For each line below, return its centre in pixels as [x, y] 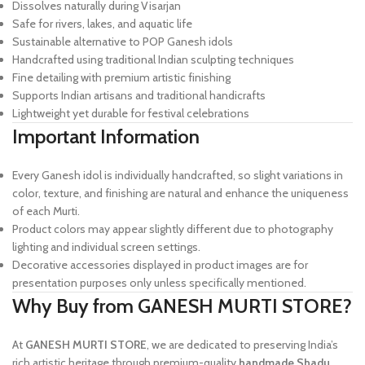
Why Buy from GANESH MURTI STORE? [182, 306]
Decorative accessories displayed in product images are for [160, 265]
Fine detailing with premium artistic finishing [121, 78]
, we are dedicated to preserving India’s [242, 345]
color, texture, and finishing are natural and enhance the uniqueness [180, 193]
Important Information [106, 137]
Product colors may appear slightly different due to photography [173, 229]
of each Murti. [46, 211]
